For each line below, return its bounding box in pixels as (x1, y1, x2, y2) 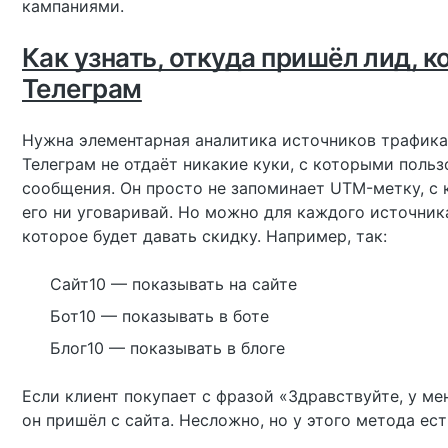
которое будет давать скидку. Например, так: (22, 226, 387, 246)
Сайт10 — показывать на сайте (50, 274, 297, 294)
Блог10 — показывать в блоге (50, 338, 285, 358)
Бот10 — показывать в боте (50, 306, 269, 326)
